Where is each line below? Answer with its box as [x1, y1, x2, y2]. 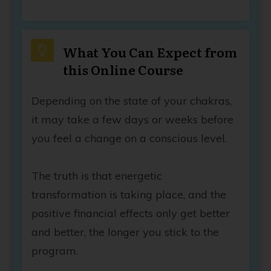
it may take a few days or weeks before [31, 113, 233, 127]
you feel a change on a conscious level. [31, 131, 227, 146]
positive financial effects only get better [31, 206, 230, 221]
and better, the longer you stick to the [31, 225, 219, 240]
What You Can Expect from [63, 42, 237, 62]
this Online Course [63, 60, 183, 79]
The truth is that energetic [31, 169, 162, 183]
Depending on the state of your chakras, [31, 94, 232, 108]
